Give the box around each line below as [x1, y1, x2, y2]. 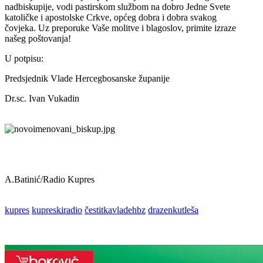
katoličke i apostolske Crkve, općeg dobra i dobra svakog [5, 12, 217, 22]
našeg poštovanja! [5, 33, 71, 43]
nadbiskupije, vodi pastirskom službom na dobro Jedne [5, 1, 210, 12]
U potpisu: [5, 53, 43, 63]
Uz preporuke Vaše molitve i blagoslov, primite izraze [38, 22, 236, 33]
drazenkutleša [148, 204, 198, 215]
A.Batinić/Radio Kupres [5, 174, 95, 184]
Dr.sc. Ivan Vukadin [5, 93, 79, 103]
